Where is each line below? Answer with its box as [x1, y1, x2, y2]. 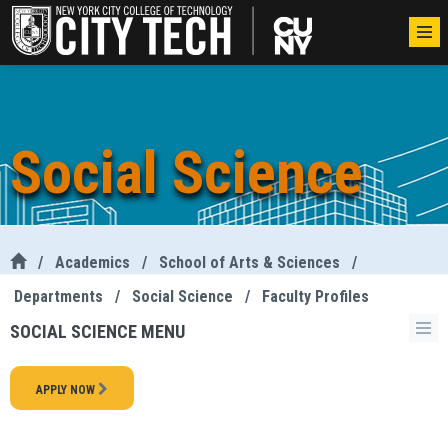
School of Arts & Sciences [159, 253, 340, 272]
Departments [14, 287, 103, 306]
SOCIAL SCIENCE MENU [10, 321, 185, 342]
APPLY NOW [36, 383, 98, 397]
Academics [55, 253, 130, 272]
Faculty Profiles [262, 287, 369, 306]
